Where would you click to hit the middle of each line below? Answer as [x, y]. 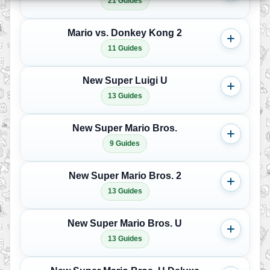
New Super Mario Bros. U [125, 223]
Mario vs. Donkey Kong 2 [125, 33]
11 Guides [125, 48]
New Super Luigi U [125, 80]
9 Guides [125, 143]
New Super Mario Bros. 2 [125, 176]
